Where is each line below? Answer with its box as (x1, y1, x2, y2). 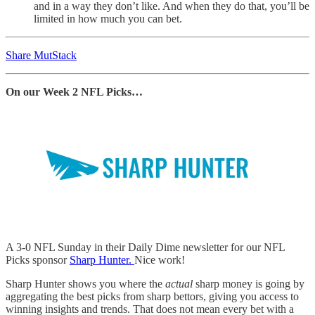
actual (165, 277, 195, 290)
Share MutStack (6, 49, 77, 61)
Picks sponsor (6, 253, 70, 266)
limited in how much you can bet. (34, 12, 182, 25)
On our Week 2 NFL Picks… (6, 85, 143, 98)
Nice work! (134, 253, 185, 266)
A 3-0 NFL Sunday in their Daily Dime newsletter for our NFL (6, 240, 285, 253)
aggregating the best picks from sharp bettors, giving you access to (6, 290, 299, 302)
